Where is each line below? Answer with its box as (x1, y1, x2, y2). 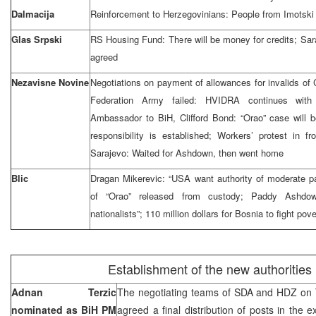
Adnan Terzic (11, 284, 116, 299)
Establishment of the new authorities (107, 259, 312, 278)
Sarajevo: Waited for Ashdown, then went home (90, 145, 284, 159)
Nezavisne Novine (11, 75, 89, 89)
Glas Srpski (11, 32, 62, 46)
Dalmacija (11, 6, 54, 20)
